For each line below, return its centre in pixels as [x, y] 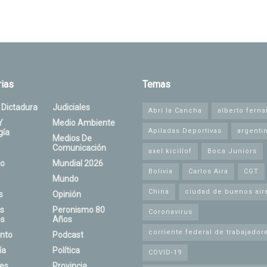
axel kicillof [170, 151]
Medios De [72, 139]
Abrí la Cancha [175, 111]
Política [66, 251]
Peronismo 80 [78, 210]
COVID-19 [165, 253]
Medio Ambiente [83, 123]
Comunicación [79, 148]
